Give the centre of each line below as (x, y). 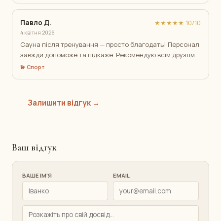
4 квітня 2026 (37, 33)
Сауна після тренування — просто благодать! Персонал (110, 44)
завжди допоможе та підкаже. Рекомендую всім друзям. (108, 55)
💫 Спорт (33, 67)
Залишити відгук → (64, 103)
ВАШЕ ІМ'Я (37, 176)
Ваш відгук (34, 148)
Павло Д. (36, 23)
